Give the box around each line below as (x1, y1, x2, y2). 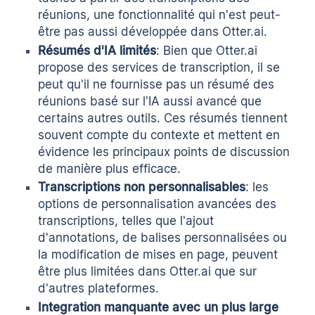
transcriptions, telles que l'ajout (38, 214, 214, 229)
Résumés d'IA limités (38, 43, 157, 58)
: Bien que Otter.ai (156, 43, 258, 58)
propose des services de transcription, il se (38, 60, 281, 75)
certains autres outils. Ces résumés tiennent (38, 110, 288, 125)
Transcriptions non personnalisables (38, 180, 246, 195)
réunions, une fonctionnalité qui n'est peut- (38, 7, 281, 22)
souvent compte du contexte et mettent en (38, 127, 281, 142)
